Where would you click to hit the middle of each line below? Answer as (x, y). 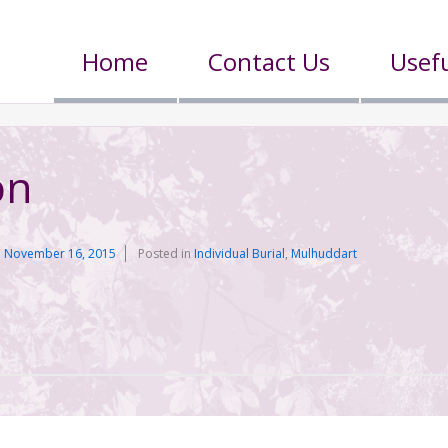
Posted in (166, 253)
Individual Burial (240, 253)
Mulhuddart (324, 253)
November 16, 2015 (60, 253)
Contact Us (269, 61)
